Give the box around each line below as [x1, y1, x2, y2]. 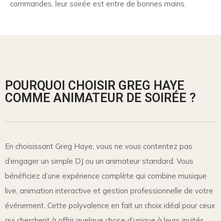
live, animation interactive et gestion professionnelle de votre [5, 185, 213, 195]
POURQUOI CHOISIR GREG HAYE [5, 78, 184, 93]
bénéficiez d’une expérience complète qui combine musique [5, 171, 207, 181]
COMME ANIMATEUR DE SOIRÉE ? [5, 90, 196, 105]
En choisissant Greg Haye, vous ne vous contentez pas [5, 141, 192, 151]
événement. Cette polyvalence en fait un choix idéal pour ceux [5, 200, 215, 210]
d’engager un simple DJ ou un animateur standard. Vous [5, 156, 193, 166]
